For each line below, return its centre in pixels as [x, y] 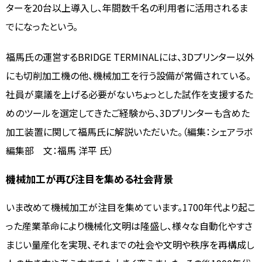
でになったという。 [42, 26]
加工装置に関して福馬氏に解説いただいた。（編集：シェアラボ [129, 131]
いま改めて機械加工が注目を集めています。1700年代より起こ [131, 207]
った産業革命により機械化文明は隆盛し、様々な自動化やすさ [129, 225]
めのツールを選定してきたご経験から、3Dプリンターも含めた [128, 113]
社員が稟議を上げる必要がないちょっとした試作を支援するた [130, 94]
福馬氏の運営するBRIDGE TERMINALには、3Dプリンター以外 [130, 56]
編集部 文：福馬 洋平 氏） [60, 150]
